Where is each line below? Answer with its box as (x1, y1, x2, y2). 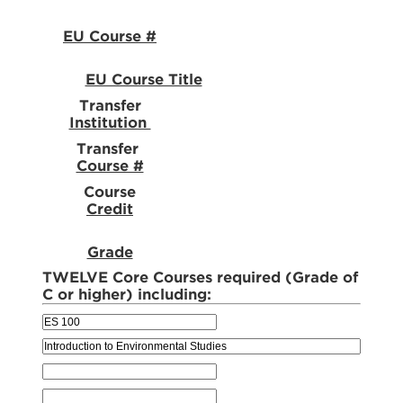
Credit (86, 201, 133, 218)
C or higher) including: (42, 286, 211, 303)
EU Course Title (85, 71, 202, 88)
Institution (68, 114, 151, 131)
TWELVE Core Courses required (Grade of (42, 269, 358, 286)
